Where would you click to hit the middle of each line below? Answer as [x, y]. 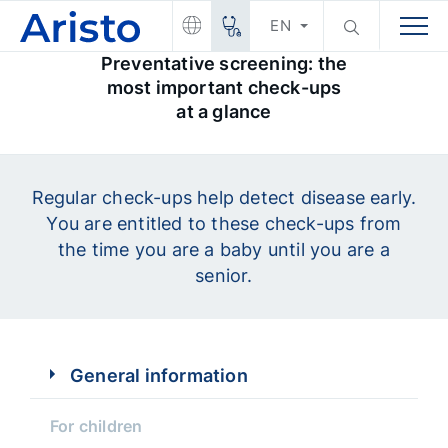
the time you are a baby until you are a [224, 249]
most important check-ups [224, 87]
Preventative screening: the [224, 63]
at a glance [224, 111]
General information [159, 375]
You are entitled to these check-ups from [224, 223]
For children [96, 426]
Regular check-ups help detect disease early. [224, 197]
